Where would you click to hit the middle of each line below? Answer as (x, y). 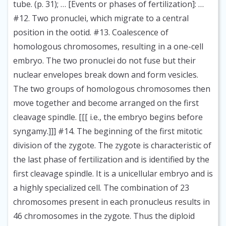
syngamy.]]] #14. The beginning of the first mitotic (108, 131)
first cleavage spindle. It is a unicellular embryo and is (113, 174)
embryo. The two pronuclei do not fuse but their (104, 61)
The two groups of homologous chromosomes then (112, 89)
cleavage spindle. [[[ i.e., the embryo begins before (108, 117)
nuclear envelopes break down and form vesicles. (106, 75)
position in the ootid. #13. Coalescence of (91, 33)
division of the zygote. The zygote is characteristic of (112, 146)
